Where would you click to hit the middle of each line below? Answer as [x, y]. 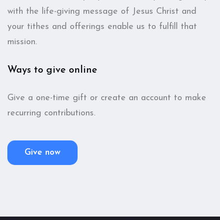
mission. [22, 42]
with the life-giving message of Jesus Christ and [102, 12]
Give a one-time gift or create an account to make [107, 98]
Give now [42, 153]
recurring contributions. [51, 113]
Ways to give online [52, 70]
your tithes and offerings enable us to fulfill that [102, 27]
